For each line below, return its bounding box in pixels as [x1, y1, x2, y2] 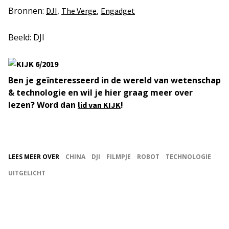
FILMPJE [106, 152, 131, 162]
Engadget [101, 6, 135, 16]
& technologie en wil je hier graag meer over [8, 87, 193, 99]
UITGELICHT [8, 169, 45, 178]
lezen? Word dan [8, 99, 78, 111]
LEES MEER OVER [8, 152, 59, 162]
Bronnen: [8, 5, 46, 17]
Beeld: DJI [8, 32, 44, 43]
